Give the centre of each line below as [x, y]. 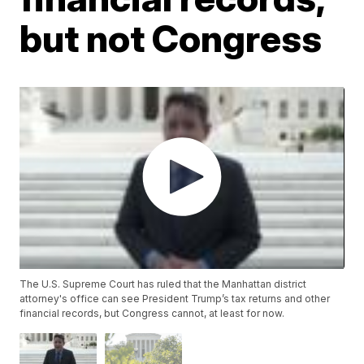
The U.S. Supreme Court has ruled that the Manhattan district [163, 284]
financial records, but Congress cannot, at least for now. [152, 314]
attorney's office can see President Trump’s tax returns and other [175, 299]
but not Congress [171, 38]
